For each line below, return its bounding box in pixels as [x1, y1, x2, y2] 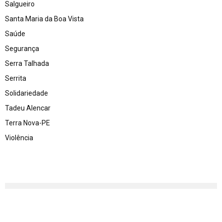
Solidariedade [5, 89, 48, 97]
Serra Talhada [5, 59, 49, 67]
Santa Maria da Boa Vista [5, 14, 84, 23]
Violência [5, 133, 33, 142]
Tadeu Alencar [5, 104, 51, 112]
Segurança [5, 44, 39, 53]
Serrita [5, 74, 26, 82]
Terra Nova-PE [5, 118, 50, 127]
